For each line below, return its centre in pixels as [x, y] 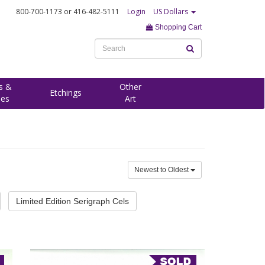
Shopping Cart [177, 27]
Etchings [66, 93]
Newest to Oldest [162, 170]
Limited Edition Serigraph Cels [72, 201]
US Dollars [172, 12]
